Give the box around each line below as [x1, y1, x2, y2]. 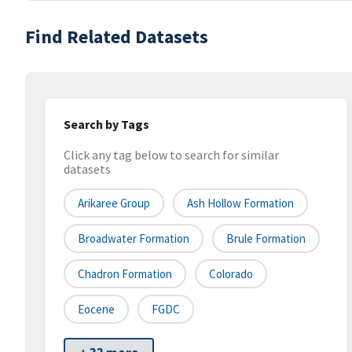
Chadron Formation [78, 266, 172, 282]
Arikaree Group [78, 196, 150, 211]
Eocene [78, 302, 115, 317]
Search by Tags [64, 116, 149, 132]
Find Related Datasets [25, 24, 208, 49]
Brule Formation [226, 231, 306, 247]
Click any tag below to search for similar [64, 147, 279, 163]
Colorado [209, 266, 253, 282]
